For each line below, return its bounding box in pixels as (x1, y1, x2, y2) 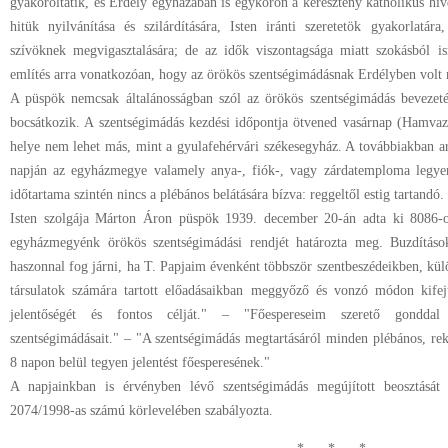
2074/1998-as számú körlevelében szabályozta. (10, 403, 273, 418)
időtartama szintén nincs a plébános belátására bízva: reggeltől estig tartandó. (10, 187, 444, 202)
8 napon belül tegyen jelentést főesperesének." (10, 355, 270, 370)
